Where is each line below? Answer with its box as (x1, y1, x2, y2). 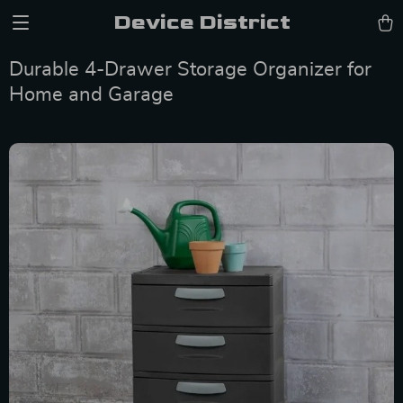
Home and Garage (9, 85, 174, 104)
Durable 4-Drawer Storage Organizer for (9, 59, 372, 79)
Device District (112, 9, 291, 35)
